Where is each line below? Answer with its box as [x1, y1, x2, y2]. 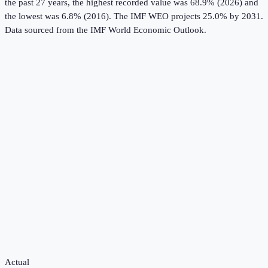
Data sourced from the [5, 25, 90, 35]
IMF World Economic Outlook [90, 25, 204, 35]
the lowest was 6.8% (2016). [5, 11, 111, 22]
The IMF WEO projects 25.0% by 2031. [111, 11, 263, 22]
